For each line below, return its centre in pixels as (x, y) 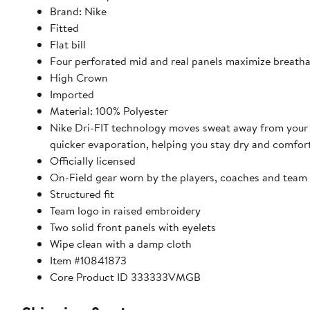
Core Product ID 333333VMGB (125, 277)
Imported (72, 94)
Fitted (64, 28)
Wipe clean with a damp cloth (121, 244)
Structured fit (82, 194)
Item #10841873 (88, 261)
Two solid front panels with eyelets (133, 227)
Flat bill (68, 45)
